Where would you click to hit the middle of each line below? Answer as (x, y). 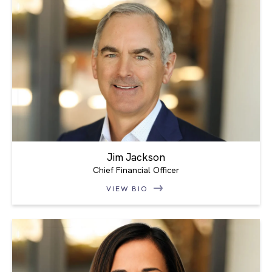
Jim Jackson (136, 157)
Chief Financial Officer (136, 170)
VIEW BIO (129, 189)
